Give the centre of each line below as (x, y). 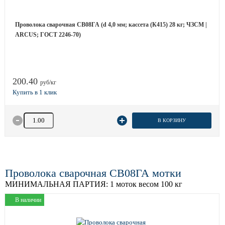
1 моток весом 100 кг (145, 184)
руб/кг (48, 82)
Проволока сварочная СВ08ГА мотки (93, 173)
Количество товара (49, 117)
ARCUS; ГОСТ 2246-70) (48, 35)
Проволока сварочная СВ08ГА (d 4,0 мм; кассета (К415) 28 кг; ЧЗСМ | (111, 25)
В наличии (28, 200)
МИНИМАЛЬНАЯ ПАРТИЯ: (57, 184)
